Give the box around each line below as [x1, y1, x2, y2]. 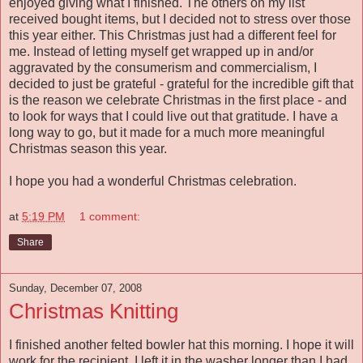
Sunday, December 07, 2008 [9, 281, 142, 294]
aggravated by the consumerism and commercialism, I [9, 61, 317, 75]
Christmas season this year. [9, 142, 167, 156]
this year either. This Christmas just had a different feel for [9, 28, 336, 43]
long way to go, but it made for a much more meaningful [9, 126, 325, 140]
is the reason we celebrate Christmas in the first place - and [9, 93, 347, 108]
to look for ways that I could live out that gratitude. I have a [9, 109, 338, 124]
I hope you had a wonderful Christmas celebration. [9, 174, 297, 189]
